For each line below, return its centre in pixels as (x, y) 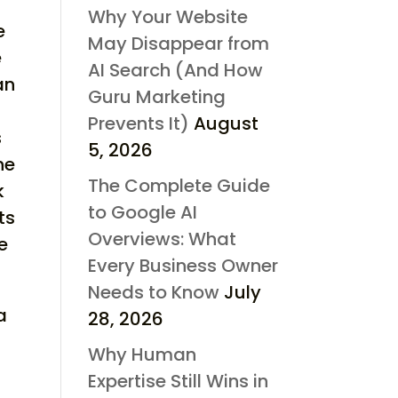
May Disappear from (178, 43)
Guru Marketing (156, 96)
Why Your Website (167, 16)
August (226, 123)
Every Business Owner (183, 265)
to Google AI (142, 212)
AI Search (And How (175, 70)
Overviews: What (162, 239)
